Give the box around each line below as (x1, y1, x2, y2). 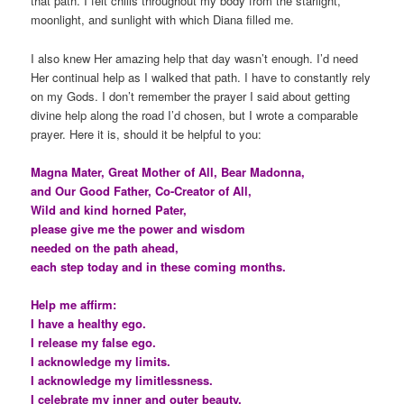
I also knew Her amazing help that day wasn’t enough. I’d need (31, 49, 359, 67)
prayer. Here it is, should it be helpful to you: (31, 124, 262, 142)
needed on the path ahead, (31, 238, 179, 256)
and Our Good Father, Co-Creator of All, (31, 181, 252, 199)
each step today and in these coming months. (31, 257, 287, 275)
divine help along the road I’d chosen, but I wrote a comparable (31, 106, 359, 124)
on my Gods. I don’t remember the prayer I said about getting (31, 87, 351, 105)
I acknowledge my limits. (31, 352, 171, 370)
